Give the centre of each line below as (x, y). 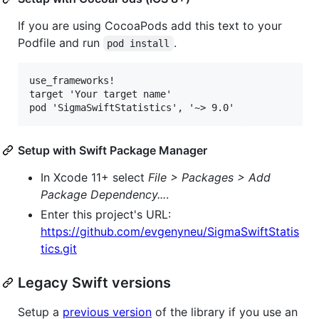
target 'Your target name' (100, 94)
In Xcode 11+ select (94, 177)
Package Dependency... (103, 194)
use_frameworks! (72, 80)
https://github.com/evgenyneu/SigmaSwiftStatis (170, 231)
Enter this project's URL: (106, 214)
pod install (138, 43)
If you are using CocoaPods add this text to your (150, 25)
